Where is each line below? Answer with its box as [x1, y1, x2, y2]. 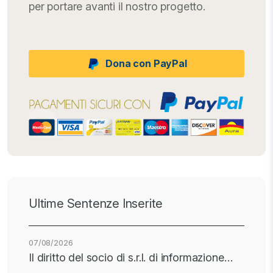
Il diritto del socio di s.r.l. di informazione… [29, 251, 233, 264]
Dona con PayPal [105, 57, 187, 70]
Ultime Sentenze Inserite [29, 196, 163, 211]
